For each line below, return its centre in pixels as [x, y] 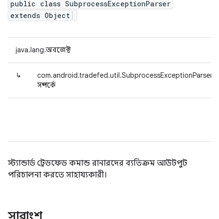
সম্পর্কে [46, 85]
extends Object [40, 15]
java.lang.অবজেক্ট [43, 50]
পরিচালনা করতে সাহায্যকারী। [57, 175]
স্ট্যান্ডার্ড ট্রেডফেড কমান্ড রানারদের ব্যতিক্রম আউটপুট [98, 163]
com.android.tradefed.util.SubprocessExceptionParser [125, 75]
